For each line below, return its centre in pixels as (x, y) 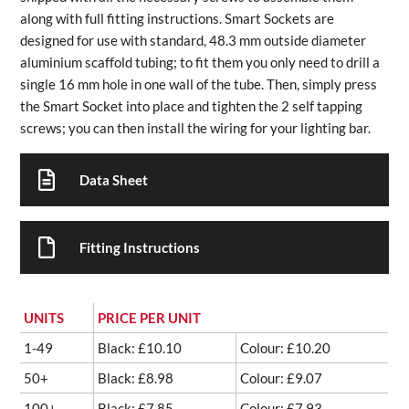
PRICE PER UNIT (150, 318)
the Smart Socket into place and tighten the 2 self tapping (192, 106)
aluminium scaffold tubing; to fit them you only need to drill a (200, 62)
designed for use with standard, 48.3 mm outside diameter (194, 40)
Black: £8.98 (136, 378)
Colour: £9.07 (282, 378)
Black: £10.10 (140, 348)
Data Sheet (114, 180)
